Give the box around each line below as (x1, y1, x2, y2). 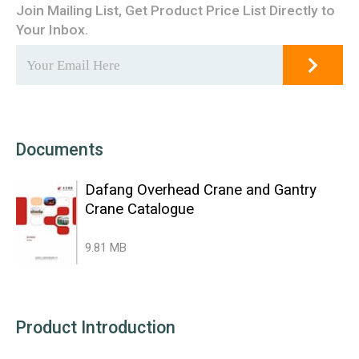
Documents (15, 138, 103, 163)
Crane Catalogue (84, 197, 194, 220)
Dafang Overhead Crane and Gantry (84, 178, 317, 201)
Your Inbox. (15, 19, 88, 40)
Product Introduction (15, 315, 175, 341)
